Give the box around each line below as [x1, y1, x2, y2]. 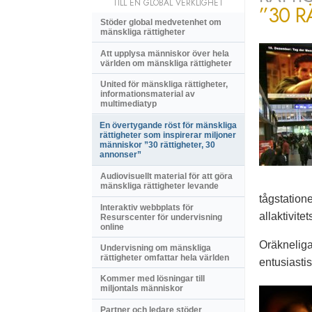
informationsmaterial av [100, 88, 195, 99]
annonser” [100, 150, 141, 160]
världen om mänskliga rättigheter [100, 58, 232, 68]
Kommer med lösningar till [100, 274, 205, 284]
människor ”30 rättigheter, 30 [100, 140, 215, 150]
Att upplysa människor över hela [100, 48, 229, 58]
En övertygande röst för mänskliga [100, 120, 237, 131]
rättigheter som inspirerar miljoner [100, 130, 236, 141]
